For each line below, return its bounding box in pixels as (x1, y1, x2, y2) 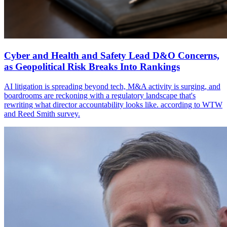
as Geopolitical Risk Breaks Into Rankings (4, 61, 180, 72)
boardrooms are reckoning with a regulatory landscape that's (4, 91, 196, 100)
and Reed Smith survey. (4, 109, 80, 118)
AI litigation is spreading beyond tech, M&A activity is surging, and (4, 82, 220, 91)
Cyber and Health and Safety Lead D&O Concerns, (4, 50, 219, 61)
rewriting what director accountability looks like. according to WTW (4, 100, 222, 109)
